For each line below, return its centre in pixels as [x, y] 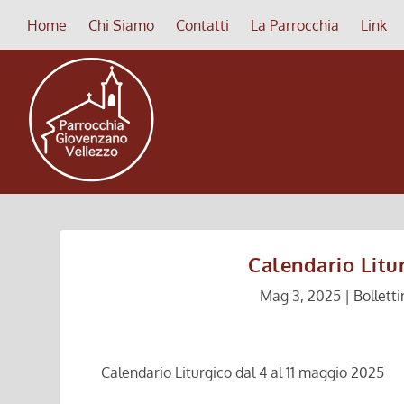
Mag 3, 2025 [300, 296]
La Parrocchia [295, 25]
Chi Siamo [121, 25]
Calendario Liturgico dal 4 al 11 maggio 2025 [242, 372]
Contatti [202, 25]
